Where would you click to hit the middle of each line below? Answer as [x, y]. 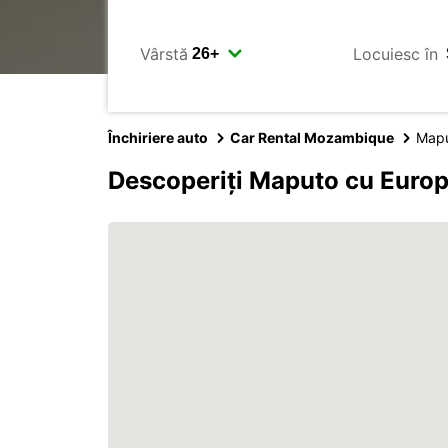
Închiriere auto [158, 137]
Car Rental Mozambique [312, 137]
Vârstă [164, 53]
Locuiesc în [395, 53]
